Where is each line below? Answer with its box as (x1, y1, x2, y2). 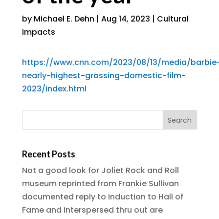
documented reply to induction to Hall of (22, 191, 183, 203)
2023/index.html (22, 83, 87, 94)
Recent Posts (22, 149, 75, 160)
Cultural (156, 13, 189, 24)
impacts (22, 26, 55, 38)
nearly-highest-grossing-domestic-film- (22, 70, 186, 81)
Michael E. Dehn (33, 13, 94, 24)
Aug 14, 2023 (101, 13, 150, 24)
